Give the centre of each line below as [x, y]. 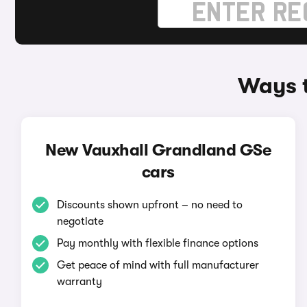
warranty [79, 282]
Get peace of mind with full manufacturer [158, 265]
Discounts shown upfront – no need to [149, 205]
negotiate [80, 221]
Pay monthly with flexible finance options [157, 243]
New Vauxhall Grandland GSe [158, 150]
